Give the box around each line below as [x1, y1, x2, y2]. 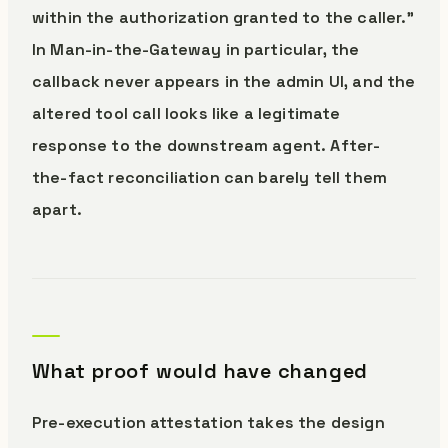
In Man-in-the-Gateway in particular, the [32, 39, 360, 60]
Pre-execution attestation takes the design [32, 412, 385, 433]
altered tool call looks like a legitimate [32, 103, 341, 124]
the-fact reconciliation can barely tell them [32, 167, 388, 188]
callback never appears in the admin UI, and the [32, 71, 416, 92]
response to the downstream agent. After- [32, 135, 381, 156]
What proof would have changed [32, 358, 369, 384]
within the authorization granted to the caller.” [32, 7, 414, 28]
